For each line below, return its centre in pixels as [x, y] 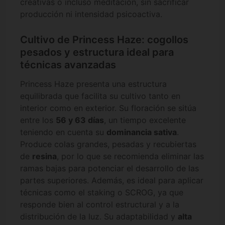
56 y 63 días [80, 120]
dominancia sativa [142, 132]
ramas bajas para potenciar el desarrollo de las [109, 168]
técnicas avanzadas [68, 65]
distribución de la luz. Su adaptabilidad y [99, 217]
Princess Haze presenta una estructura [93, 84]
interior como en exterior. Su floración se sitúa [108, 108]
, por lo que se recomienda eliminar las [130, 156]
